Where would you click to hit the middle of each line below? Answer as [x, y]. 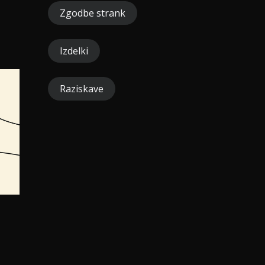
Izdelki [74, 51]
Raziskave [82, 89]
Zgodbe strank [93, 13]
